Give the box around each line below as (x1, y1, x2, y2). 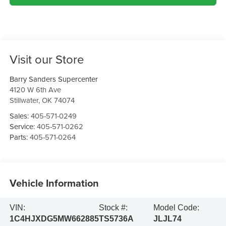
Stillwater (9, 95, 38, 106)
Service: (9, 121, 37, 132)
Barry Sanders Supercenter (9, 74, 98, 85)
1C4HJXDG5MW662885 (9, 214, 99, 223)
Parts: (9, 132, 30, 143)
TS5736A (98, 214, 134, 223)
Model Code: (153, 203, 199, 212)
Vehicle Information (9, 175, 99, 190)
